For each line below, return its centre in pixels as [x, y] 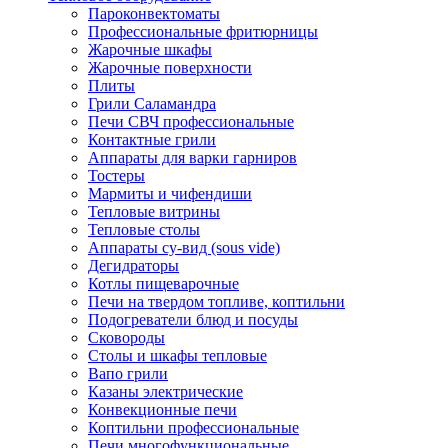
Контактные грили [152, 139]
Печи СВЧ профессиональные [191, 121]
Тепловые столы [144, 229]
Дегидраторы [133, 265]
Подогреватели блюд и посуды [193, 319]
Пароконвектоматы [154, 13]
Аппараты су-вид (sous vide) [184, 247]
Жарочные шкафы [150, 49]
